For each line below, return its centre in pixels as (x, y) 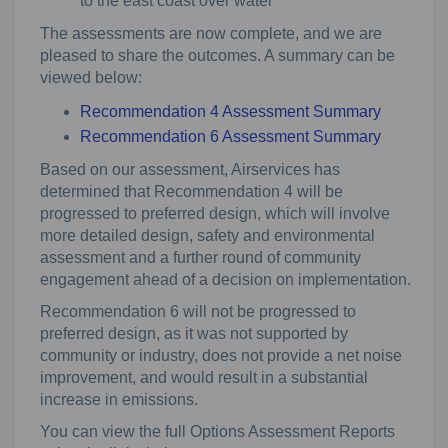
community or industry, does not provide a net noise (221, 356)
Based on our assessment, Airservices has (190, 170)
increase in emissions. (119, 400)
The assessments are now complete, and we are (211, 34)
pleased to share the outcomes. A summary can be (217, 56)
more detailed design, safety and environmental (207, 236)
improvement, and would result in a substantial (204, 378)
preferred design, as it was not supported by (194, 334)
